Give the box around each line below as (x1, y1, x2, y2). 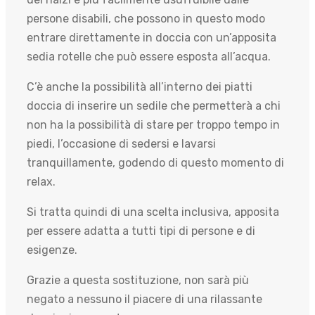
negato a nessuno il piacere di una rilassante (27, 292, 262, 307)
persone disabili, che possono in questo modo (27, 12, 265, 26)
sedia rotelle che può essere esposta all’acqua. (27, 50, 271, 64)
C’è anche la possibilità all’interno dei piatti (27, 80, 252, 94)
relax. (27, 175, 56, 189)
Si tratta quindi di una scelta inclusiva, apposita (27, 205, 279, 219)
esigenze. (27, 243, 77, 257)
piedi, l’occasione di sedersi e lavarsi (27, 137, 216, 151)
